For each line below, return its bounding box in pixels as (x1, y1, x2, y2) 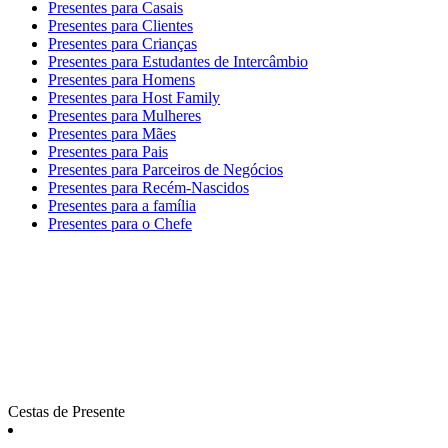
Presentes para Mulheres (48, 107, 201, 124)
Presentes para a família (48, 197, 196, 214)
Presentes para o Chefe (48, 215, 192, 232)
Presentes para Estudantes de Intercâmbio (48, 53, 308, 70)
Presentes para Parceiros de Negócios (48, 161, 283, 178)
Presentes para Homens (48, 71, 195, 88)
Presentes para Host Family (48, 89, 220, 106)
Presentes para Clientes (48, 17, 193, 34)
